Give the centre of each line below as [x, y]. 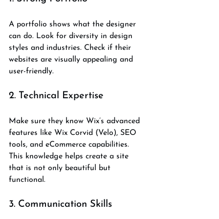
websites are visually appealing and [72, 59]
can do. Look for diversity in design [72, 36]
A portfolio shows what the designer [74, 24]
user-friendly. [31, 71]
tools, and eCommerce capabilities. [70, 144]
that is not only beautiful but [61, 168]
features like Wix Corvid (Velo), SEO [74, 133]
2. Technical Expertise [56, 96]
